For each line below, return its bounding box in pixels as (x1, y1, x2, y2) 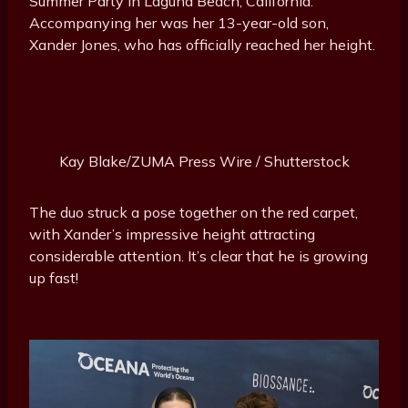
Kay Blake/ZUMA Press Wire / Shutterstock (58, 152, 350, 171)
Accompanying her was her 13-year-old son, (29, 14, 329, 33)
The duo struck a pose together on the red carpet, (29, 203, 358, 222)
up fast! (29, 269, 78, 288)
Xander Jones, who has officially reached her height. (29, 36, 375, 55)
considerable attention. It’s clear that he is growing (29, 247, 368, 266)
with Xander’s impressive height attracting (29, 225, 315, 244)
